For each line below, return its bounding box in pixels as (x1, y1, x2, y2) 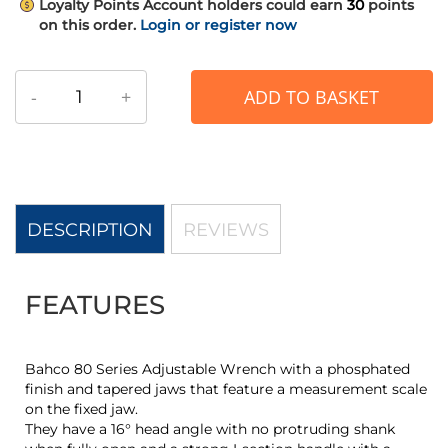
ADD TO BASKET (244, 85, 380, 110)
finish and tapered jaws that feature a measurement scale (25, 380, 427, 399)
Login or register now (140, 16, 297, 35)
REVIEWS (183, 219, 269, 242)
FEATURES (25, 289, 165, 322)
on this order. (39, 16, 136, 35)
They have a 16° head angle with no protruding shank (25, 420, 395, 439)
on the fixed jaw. (25, 400, 138, 419)
